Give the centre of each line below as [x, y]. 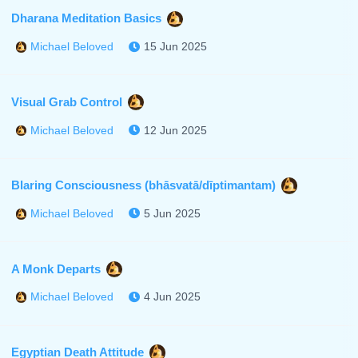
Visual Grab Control [66, 101]
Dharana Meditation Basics [86, 18]
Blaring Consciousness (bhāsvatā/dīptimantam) [143, 185]
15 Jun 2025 [176, 47]
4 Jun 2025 [173, 297]
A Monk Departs [56, 268]
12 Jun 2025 [176, 130]
